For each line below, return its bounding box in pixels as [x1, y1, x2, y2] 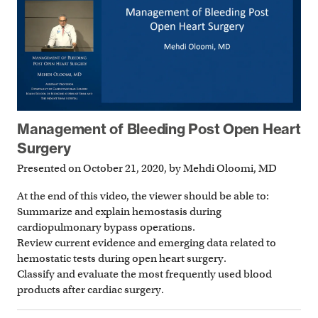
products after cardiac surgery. [17, 283, 164, 297]
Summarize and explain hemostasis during [17, 205, 221, 219]
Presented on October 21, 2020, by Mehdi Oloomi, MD [17, 162, 277, 175]
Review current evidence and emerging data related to [17, 236, 276, 250]
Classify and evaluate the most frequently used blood [17, 268, 272, 281]
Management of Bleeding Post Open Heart [17, 119, 301, 138]
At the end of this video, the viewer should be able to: [17, 190, 269, 203]
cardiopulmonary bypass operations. [17, 221, 195, 234]
